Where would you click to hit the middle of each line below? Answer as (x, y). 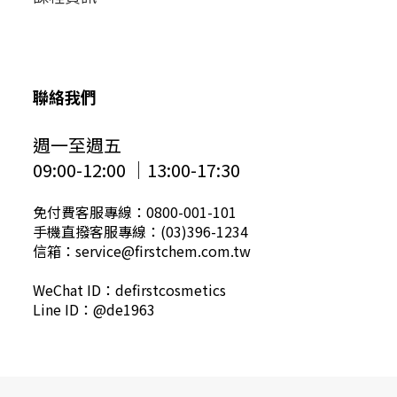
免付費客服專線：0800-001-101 (135, 212)
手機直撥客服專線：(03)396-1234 (140, 232)
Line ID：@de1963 (94, 310)
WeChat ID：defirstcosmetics (129, 290)
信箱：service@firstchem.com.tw (142, 251)
